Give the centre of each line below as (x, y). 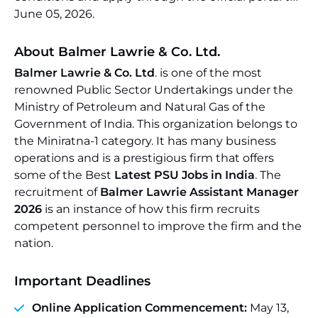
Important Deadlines (82, 281)
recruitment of (57, 192)
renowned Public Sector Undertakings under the (154, 90)
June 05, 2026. (54, 14)
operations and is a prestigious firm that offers (144, 158)
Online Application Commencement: (139, 308)
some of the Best (64, 175)
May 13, (268, 308)
